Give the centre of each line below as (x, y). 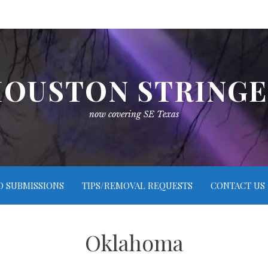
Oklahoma (134, 242)
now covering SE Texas (134, 114)
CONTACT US (237, 185)
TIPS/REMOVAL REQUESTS (137, 185)
